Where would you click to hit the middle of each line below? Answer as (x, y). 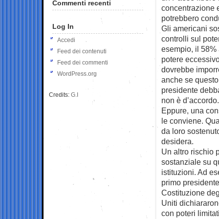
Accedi (66, 40)
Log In (63, 26)
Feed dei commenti (83, 62)
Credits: (60, 95)
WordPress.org (77, 74)
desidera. (177, 141)
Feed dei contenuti (82, 51)
